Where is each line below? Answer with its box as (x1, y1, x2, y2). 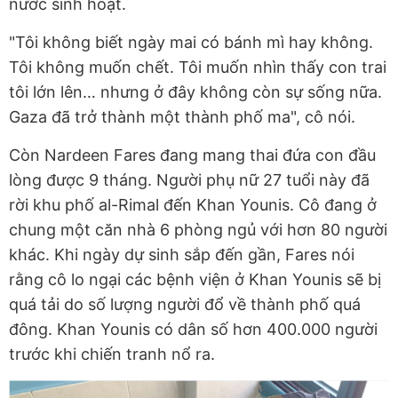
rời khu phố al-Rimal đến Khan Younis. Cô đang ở (9, 195, 377, 215)
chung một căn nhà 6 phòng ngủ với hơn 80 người (9, 220, 387, 240)
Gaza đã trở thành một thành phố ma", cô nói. (9, 107, 355, 127)
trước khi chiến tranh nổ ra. (9, 345, 215, 364)
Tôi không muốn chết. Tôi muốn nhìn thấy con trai (9, 58, 386, 77)
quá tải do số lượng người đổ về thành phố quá (9, 295, 361, 314)
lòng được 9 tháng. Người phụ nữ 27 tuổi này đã (9, 171, 370, 190)
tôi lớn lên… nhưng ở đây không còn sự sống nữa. (9, 83, 382, 102)
